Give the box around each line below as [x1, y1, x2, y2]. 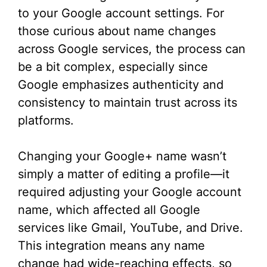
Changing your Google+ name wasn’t [18, 149, 226, 163]
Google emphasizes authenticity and [18, 77, 223, 92]
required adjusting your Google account [18, 185, 241, 199]
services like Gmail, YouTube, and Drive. [18, 221, 243, 235]
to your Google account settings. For [18, 6, 224, 20]
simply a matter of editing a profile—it [18, 167, 229, 181]
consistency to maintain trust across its [18, 95, 237, 110]
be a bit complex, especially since [18, 60, 208, 74]
